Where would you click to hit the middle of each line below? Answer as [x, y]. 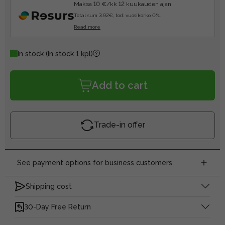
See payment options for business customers [95, 162]
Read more [87, 27]
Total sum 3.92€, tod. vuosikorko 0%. [117, 15]
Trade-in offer [119, 125]
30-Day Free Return [58, 207]
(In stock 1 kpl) [69, 53]
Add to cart [120, 85]
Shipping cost [49, 186]
